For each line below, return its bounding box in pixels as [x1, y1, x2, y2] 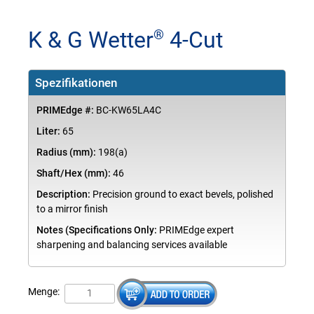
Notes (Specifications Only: [36, 224, 157, 237]
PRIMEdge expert [156, 224, 234, 237]
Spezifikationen [34, 75, 117, 90]
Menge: [28, 285, 60, 298]
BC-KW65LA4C [93, 104, 161, 117]
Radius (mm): [36, 146, 96, 159]
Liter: [36, 125, 60, 138]
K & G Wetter [28, 27, 153, 53]
